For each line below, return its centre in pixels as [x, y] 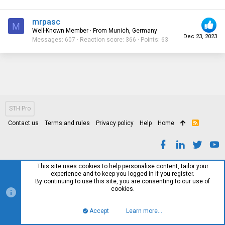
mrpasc [46, 22]
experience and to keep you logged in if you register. [123, 174]
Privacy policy [115, 123]
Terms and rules [67, 123]
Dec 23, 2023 [200, 36]
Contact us [23, 123]
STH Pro [20, 108]
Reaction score [101, 39]
